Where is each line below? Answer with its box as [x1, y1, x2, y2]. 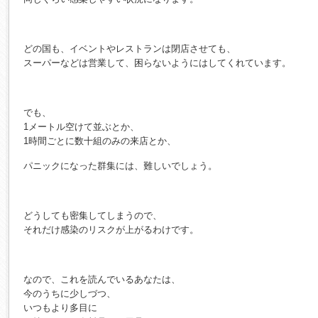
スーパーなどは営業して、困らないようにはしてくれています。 [23, 57, 291, 69]
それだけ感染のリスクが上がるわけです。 [23, 224, 199, 236]
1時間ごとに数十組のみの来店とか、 [23, 136, 176, 147]
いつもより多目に [23, 302, 97, 314]
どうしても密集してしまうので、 [23, 210, 162, 221]
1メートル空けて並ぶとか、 [23, 121, 139, 133]
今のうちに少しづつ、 [23, 288, 116, 300]
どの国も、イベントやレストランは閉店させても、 [23, 43, 236, 55]
